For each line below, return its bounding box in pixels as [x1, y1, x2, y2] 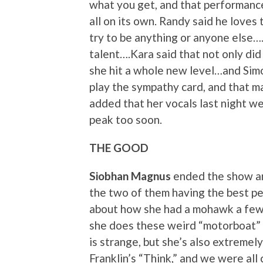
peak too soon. [89, 113, 162, 127]
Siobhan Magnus [89, 169, 173, 183]
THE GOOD [89, 141, 149, 155]
